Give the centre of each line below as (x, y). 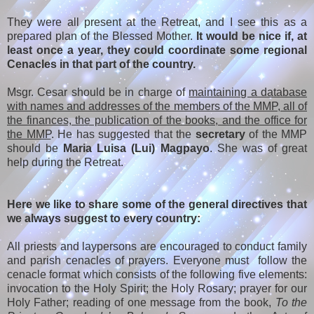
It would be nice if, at (252, 36)
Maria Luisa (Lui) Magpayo (136, 149)
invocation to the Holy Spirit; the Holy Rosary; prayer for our (157, 289)
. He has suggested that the (123, 135)
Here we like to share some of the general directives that (157, 205)
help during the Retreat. (157, 163)
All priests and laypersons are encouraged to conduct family (157, 247)
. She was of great (258, 149)
